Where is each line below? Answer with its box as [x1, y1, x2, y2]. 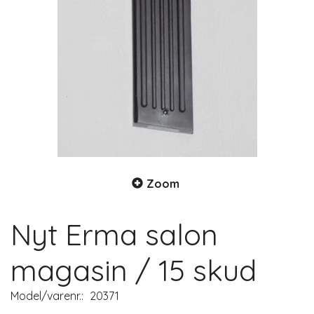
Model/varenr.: [11, 289, 86, 303]
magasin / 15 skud [11, 252, 257, 289]
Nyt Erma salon [11, 216, 218, 253]
